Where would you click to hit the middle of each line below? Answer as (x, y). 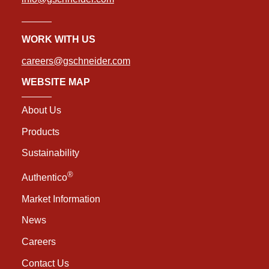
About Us (41, 110)
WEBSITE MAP (56, 82)
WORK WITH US (58, 39)
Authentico (44, 178)
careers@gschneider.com (76, 61)
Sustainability (50, 153)
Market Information (61, 199)
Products (40, 131)
